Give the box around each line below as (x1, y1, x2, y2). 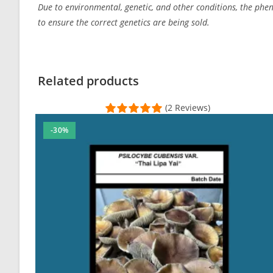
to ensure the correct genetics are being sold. (38, 16, 210, 29)
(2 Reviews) (165, 102, 211, 114)
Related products (38, 73, 139, 90)
